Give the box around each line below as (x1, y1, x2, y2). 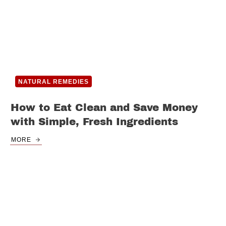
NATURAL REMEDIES (18, 78, 89, 86)
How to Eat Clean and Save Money (11, 102, 198, 114)
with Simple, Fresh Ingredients (11, 116, 178, 128)
